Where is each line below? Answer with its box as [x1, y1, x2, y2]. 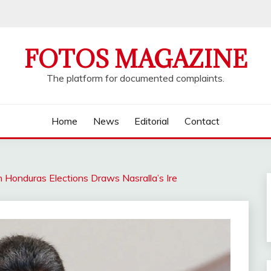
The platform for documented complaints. [47, 72, 224, 84]
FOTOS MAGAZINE [24, 44, 247, 74]
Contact [184, 115, 220, 127]
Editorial [134, 115, 169, 127]
